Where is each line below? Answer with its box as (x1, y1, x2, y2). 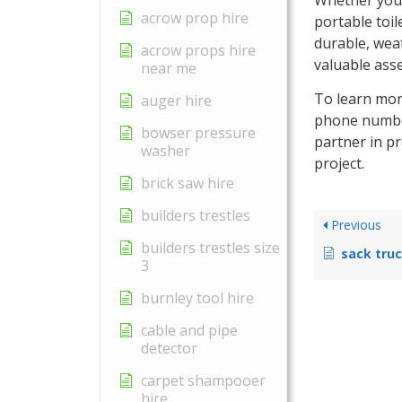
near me (141, 58, 197, 78)
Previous (328, 215, 381, 233)
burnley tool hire (141, 288, 254, 308)
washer (141, 141, 190, 161)
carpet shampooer (141, 371, 266, 390)
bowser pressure (141, 123, 256, 143)
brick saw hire (141, 173, 234, 193)
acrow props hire (141, 40, 256, 60)
